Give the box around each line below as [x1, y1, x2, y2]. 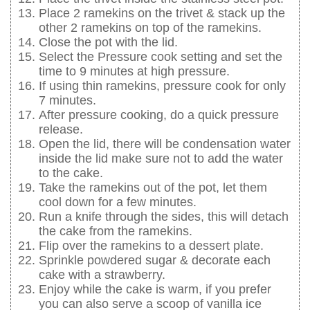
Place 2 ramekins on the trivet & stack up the [39, 6, 285, 21]
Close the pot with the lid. [39, 35, 178, 50]
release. [39, 122, 83, 137]
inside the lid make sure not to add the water [39, 152, 283, 166]
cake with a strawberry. [39, 268, 165, 282]
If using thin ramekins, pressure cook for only [39, 79, 286, 93]
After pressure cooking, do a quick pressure [39, 108, 279, 122]
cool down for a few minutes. [39, 195, 197, 210]
